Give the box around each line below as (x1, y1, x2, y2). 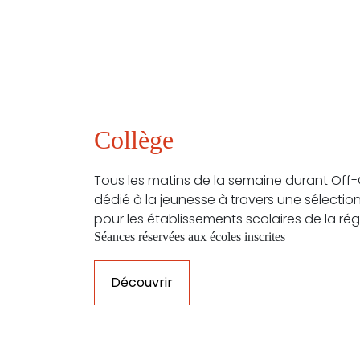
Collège (94, 125, 174, 154)
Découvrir (111, 272, 173, 292)
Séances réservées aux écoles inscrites (94, 229, 285, 243)
